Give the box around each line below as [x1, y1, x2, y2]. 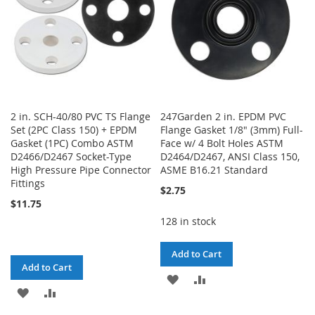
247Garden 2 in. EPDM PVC [160, 109, 287, 123]
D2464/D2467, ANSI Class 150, [160, 149, 300, 163]
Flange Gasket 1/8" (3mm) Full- [160, 122, 304, 136]
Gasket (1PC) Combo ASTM [11, 136, 134, 150]
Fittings [11, 176, 45, 190]
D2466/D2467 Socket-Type [11, 149, 131, 163]
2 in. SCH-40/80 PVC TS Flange [11, 109, 150, 123]
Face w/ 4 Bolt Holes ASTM [160, 136, 284, 150]
